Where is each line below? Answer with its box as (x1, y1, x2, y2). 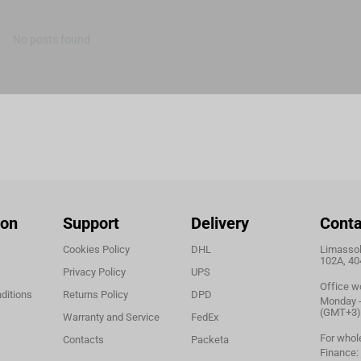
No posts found (13, 33, 91, 47)
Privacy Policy (62, 266, 126, 279)
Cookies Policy (62, 243, 130, 256)
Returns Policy (62, 288, 128, 301)
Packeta (191, 334, 230, 346)
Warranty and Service (62, 311, 160, 324)
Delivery (191, 214, 250, 234)
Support (62, 214, 119, 234)
